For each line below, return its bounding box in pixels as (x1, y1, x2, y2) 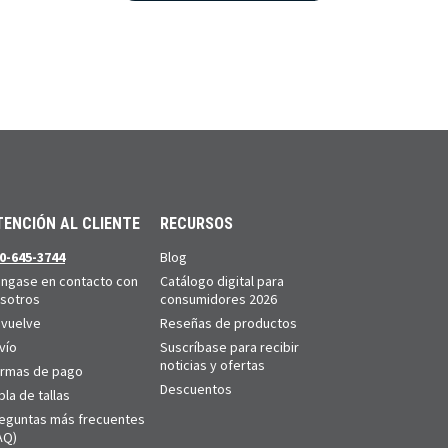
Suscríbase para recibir (160, 337, 300, 356)
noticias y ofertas (160, 355, 266, 374)
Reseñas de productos (160, 313, 298, 332)
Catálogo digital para (160, 271, 285, 290)
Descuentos (160, 379, 233, 398)
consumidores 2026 (160, 289, 278, 308)
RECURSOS (160, 213, 234, 233)
